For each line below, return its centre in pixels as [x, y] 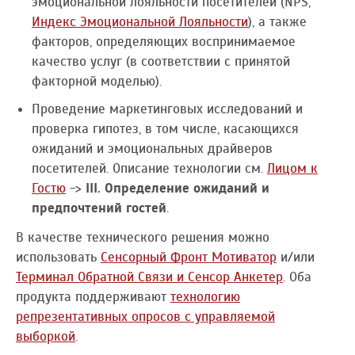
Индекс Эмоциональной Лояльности [140, 21]
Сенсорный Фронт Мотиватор [189, 257]
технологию [205, 296]
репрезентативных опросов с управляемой [145, 316]
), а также [277, 21]
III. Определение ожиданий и [177, 188]
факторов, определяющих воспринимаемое [164, 41]
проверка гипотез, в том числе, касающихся [165, 128]
